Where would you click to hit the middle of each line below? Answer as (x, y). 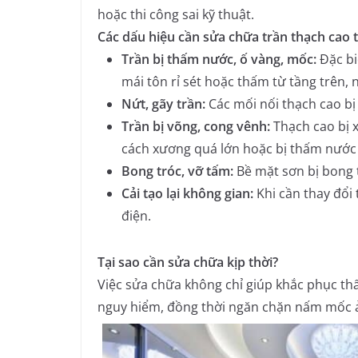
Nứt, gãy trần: (163, 103)
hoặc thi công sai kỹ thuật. (176, 14)
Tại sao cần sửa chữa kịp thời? (188, 262)
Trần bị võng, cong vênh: (196, 126)
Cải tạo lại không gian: (187, 193)
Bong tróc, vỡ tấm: (177, 171)
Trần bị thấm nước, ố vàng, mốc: (219, 59)
